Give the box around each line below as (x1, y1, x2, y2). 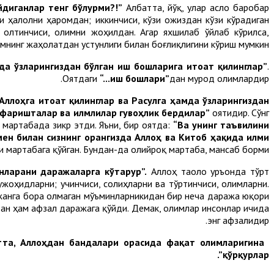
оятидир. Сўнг (212, 106, 270, 119)
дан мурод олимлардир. (169, 72, 269, 84)
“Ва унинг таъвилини (173, 118, 269, 131)
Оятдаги (62, 72, 100, 84)
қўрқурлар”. (223, 248, 269, 261)
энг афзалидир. (207, 213, 269, 226)
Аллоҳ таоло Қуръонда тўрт (147, 165, 270, 177)
